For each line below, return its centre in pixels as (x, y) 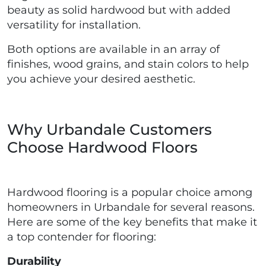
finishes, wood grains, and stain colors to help (128, 64)
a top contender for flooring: (82, 237)
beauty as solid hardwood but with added (119, 10)
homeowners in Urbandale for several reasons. (131, 208)
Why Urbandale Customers (110, 130)
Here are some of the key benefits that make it (132, 222)
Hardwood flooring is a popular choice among (130, 193)
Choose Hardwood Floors (102, 148)
